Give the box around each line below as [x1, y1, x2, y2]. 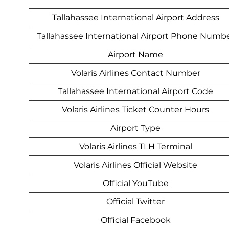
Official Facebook [100, 215, 171, 225]
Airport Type [110, 123, 161, 133]
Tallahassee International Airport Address [52, 13, 219, 23]
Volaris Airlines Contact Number [71, 68, 200, 78]
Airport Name [108, 50, 163, 60]
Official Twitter [106, 197, 165, 207]
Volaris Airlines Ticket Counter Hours [62, 105, 209, 115]
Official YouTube [102, 178, 169, 189]
